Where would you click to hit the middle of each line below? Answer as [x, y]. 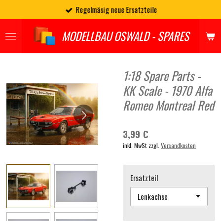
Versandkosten [178, 145]
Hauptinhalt [24, 20]
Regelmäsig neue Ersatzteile [116, 9]
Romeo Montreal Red [168, 105]
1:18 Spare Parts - [162, 75]
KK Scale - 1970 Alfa [167, 90]
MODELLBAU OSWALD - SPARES [125, 36]
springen [20, 31]
